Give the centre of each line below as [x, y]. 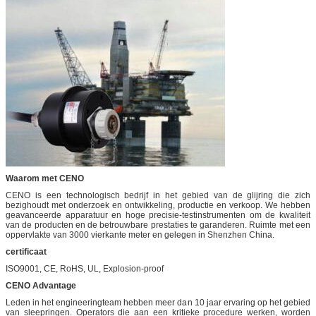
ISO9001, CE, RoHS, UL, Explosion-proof [85, 268]
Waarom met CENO [45, 178]
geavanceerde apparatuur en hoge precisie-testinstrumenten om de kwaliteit [158, 215]
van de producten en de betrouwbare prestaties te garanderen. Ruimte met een [158, 225]
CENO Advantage [41, 285]
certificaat [26, 251]
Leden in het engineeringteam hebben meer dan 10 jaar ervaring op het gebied [158, 302]
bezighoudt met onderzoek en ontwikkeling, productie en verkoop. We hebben [158, 205]
